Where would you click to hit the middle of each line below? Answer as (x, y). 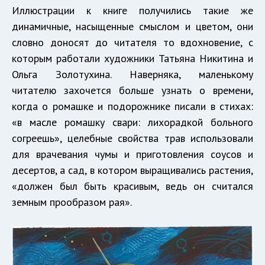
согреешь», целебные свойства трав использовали (132, 138)
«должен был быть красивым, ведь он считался (132, 186)
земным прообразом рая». (72, 202)
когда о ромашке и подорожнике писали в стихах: (132, 106)
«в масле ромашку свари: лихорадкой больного (132, 122)
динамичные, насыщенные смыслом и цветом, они (132, 26)
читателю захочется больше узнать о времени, (132, 90)
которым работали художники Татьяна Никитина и (132, 58)
